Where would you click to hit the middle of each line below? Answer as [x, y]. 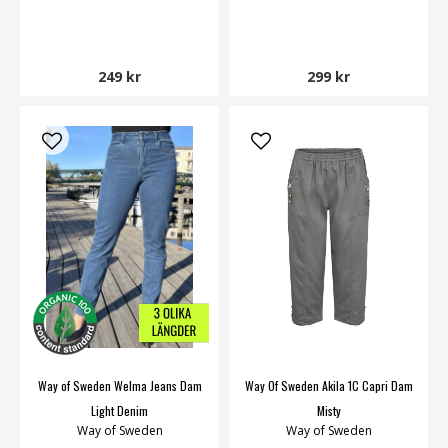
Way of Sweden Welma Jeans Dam [119, 385]
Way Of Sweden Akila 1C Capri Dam [328, 385]
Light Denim [119, 410]
